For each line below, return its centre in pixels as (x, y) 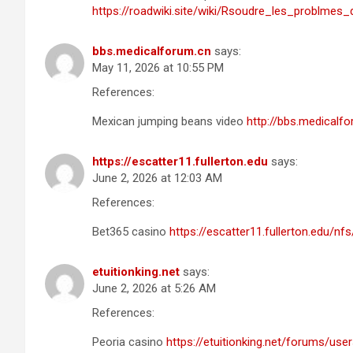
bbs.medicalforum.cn (152, 51)
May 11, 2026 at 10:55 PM (158, 67)
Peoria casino (129, 342)
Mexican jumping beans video (169, 121)
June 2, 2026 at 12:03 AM (157, 178)
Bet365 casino (131, 231)
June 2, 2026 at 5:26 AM (154, 288)
